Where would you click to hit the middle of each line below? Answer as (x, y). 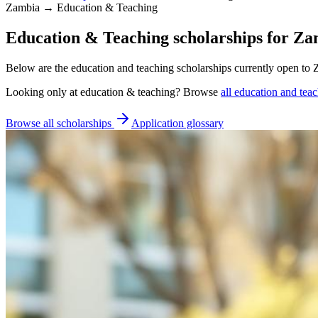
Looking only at (43, 92)
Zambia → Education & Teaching (82, 7)
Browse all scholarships (60, 123)
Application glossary (177, 123)
